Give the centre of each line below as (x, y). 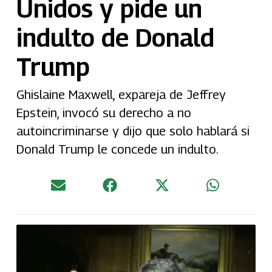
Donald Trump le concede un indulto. (117, 149)
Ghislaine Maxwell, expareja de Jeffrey (121, 94)
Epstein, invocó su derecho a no (104, 112)
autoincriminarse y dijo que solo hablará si (133, 131)
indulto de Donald (115, 37)
